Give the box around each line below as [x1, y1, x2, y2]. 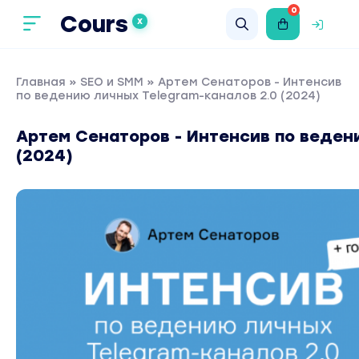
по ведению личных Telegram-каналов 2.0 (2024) [16, 89, 321, 103]
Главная [16, 75, 66, 89]
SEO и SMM [80, 75, 143, 89]
